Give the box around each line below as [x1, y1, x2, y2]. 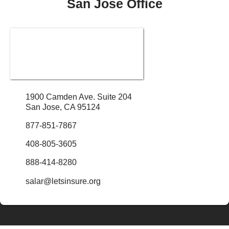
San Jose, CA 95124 [26, 102, 100, 111]
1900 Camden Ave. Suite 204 [26, 92, 132, 101]
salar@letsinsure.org [26, 176, 101, 186]
